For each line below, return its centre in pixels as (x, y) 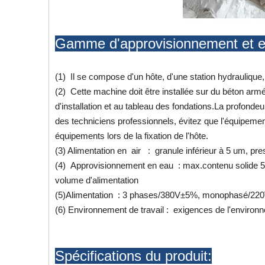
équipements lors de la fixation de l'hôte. (134, 135)
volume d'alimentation (97, 180)
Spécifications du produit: (133, 256)
